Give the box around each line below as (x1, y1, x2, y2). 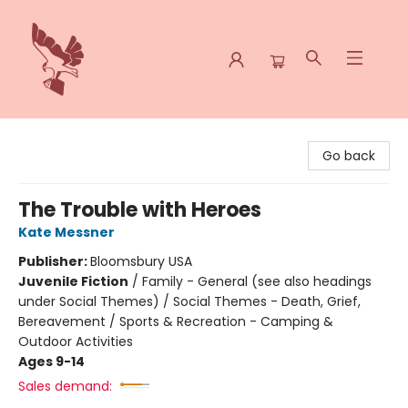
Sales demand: (18, 377, 112, 395)
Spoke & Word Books (14, 127, 143, 145)
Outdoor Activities (18, 332, 133, 351)
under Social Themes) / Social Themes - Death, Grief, (18, 292, 361, 311)
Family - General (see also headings (142, 272, 372, 291)
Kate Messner (18, 223, 115, 241)
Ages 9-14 (18, 352, 85, 371)
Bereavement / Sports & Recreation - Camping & (18, 312, 333, 331)
